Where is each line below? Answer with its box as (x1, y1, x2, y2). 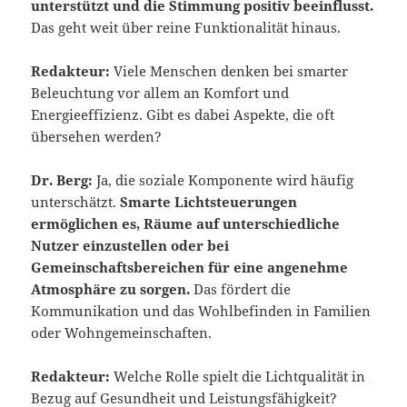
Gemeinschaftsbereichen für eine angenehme (31, 257, 349, 276)
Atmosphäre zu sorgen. (31, 279, 191, 298)
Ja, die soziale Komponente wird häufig (93, 170, 354, 189)
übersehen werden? (31, 126, 163, 145)
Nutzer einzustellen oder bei (31, 235, 230, 254)
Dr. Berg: (31, 170, 94, 189)
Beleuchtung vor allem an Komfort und (31, 83, 290, 102)
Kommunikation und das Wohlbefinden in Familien (31, 301, 372, 320)
